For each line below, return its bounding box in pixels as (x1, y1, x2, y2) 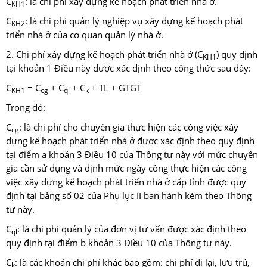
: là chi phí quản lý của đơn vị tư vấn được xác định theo (17, 223, 246, 236)
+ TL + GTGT (89, 82, 141, 95)
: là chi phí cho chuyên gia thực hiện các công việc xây (19, 121, 238, 134)
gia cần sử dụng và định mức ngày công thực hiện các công (6, 162, 247, 175)
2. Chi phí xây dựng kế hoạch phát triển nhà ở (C (6, 48, 203, 61)
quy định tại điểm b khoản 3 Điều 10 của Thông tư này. (6, 237, 232, 250)
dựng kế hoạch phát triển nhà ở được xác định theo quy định (6, 135, 254, 148)
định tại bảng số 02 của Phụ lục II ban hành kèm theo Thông (6, 190, 252, 203)
